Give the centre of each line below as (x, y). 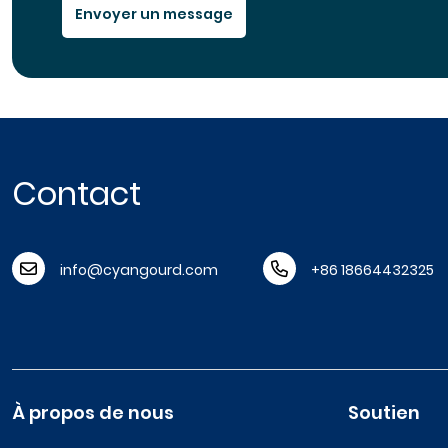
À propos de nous (93, 412)
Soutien (384, 412)
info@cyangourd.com (139, 270)
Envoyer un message (154, 14)
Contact (76, 193)
